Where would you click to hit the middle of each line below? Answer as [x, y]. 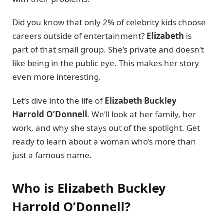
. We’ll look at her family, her [142, 114]
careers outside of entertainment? [79, 36]
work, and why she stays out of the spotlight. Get [106, 127]
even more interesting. [57, 77]
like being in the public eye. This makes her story [106, 63]
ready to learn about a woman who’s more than [104, 141]
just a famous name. [52, 155]
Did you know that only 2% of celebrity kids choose [109, 22]
